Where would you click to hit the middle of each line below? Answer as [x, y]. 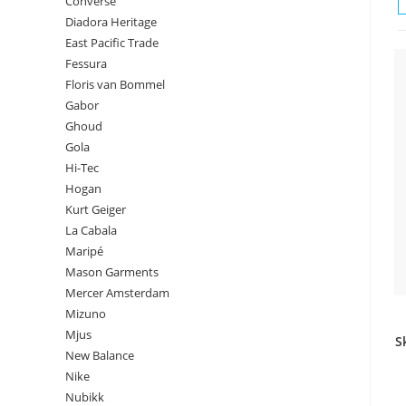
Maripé [84, 251]
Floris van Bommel [115, 84]
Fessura [86, 63]
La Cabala [91, 230]
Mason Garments [112, 272]
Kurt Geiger [96, 209]
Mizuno [86, 314]
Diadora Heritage [111, 22]
